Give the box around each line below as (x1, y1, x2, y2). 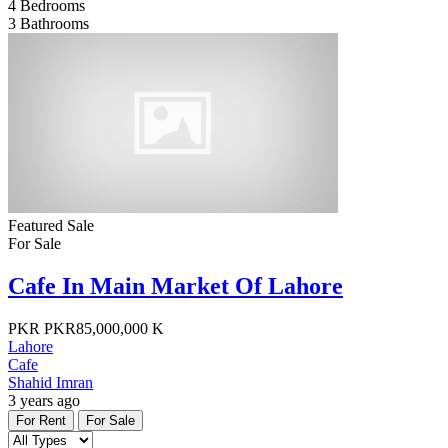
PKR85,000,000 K (40, 319, 164, 337)
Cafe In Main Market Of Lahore (8, 272, 343, 299)
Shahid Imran (8, 373, 93, 391)
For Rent (16, 412, 66, 428)
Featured (8, 216, 67, 234)
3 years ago (8, 391, 80, 409)
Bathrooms (20, 14, 89, 32)
